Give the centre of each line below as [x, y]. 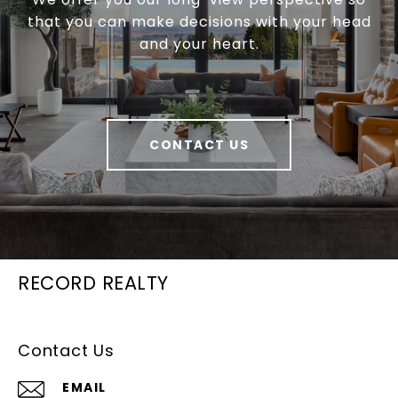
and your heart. [199, 44]
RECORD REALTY [93, 283]
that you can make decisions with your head [199, 22]
